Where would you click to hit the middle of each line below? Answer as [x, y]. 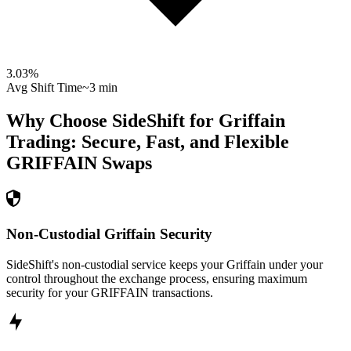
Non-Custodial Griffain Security [109, 233]
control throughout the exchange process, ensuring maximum [157, 278]
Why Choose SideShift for [112, 121]
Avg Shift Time [44, 88]
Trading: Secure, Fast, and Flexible [148, 142]
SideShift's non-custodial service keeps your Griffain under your [165, 264]
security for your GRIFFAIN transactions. [110, 292]
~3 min [100, 88]
